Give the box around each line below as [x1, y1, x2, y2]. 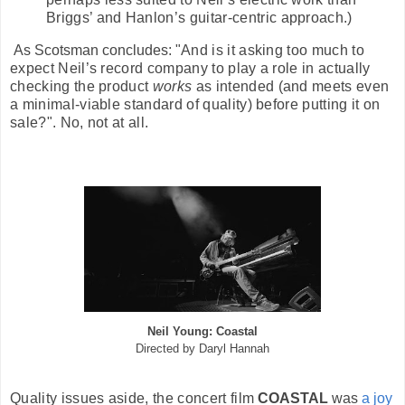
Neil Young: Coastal [147, 325, 258, 339]
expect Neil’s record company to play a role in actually [10, 60, 371, 76]
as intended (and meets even [192, 78, 390, 94]
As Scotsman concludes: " [10, 42, 181, 58]
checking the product [10, 78, 153, 94]
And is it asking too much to [181, 42, 364, 58]
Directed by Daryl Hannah [136, 343, 269, 356]
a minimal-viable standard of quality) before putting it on [10, 96, 381, 112]
